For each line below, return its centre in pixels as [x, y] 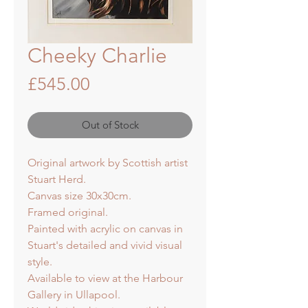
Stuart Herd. [57, 179]
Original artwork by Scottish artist [108, 162]
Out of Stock [110, 124]
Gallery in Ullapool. [74, 294]
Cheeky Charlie [97, 55]
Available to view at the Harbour [105, 278]
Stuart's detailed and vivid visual [105, 245]
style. [41, 261]
